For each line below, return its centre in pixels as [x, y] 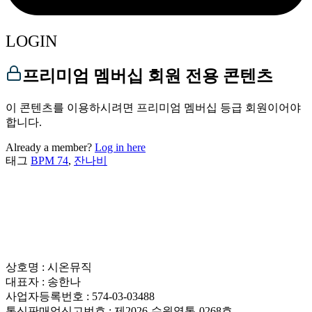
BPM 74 [49, 160]
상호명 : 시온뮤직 [49, 267]
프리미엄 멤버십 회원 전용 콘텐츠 [148, 76]
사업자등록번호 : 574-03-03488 [80, 296]
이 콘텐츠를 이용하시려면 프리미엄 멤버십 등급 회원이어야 [153, 107]
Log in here [120, 147]
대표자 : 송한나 [43, 281]
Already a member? [50, 147]
